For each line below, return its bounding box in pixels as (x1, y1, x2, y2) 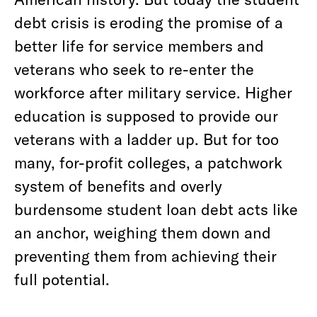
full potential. (14, 270, 110, 288)
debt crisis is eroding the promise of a (14, 13, 283, 31)
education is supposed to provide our (14, 106, 278, 125)
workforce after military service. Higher (14, 83, 292, 101)
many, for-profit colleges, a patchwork (14, 153, 282, 171)
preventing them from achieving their (14, 246, 277, 265)
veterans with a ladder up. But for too (14, 129, 279, 148)
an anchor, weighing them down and (14, 223, 271, 241)
